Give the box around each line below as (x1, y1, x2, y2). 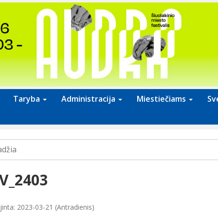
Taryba (13, 93, 42, 105)
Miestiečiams (137, 93, 188, 105)
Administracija (61, 93, 117, 105)
